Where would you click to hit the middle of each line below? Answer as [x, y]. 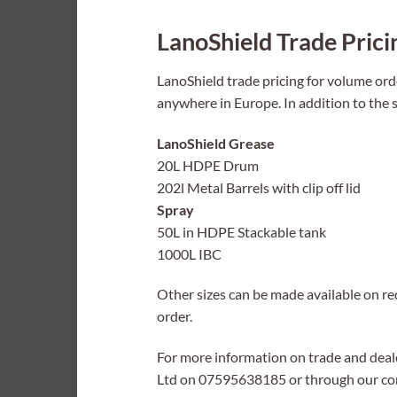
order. [175, 316]
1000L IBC [189, 253]
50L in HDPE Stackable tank [241, 231]
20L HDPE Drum [208, 165]
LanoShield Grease [216, 143]
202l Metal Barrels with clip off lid [259, 187]
